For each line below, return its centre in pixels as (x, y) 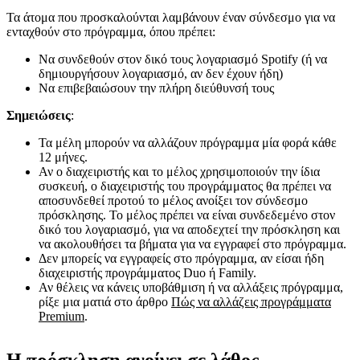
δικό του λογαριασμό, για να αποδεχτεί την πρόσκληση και (189, 230)
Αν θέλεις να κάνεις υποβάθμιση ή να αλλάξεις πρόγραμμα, (191, 288)
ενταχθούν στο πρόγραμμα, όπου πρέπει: (111, 32)
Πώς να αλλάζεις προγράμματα (251, 302)
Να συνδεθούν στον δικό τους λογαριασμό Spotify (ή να (183, 59)
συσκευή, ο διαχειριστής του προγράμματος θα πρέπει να (185, 186)
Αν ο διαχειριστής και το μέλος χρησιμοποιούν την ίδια (179, 172)
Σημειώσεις (39, 116)
